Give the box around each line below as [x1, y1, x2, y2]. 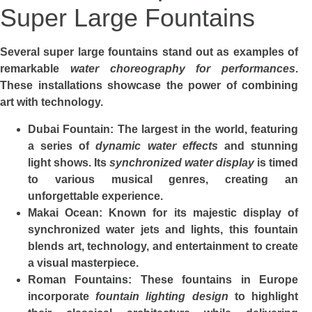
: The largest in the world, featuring [110, 123, 299, 135]
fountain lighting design [95, 290, 228, 302]
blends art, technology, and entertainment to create [28, 240, 298, 252]
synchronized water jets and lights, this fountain [28, 223, 298, 235]
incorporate [28, 290, 96, 302]
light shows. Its [28, 156, 109, 169]
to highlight [228, 290, 299, 302]
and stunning [217, 139, 299, 152]
